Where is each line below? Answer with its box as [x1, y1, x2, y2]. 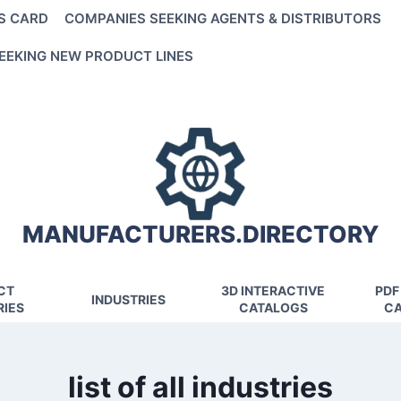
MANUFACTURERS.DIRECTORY [22, 219, 379, 248]
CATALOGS [238, 300, 308, 315]
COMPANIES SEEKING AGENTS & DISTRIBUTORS [64, 10, 381, 27]
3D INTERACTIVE [221, 283, 325, 298]
